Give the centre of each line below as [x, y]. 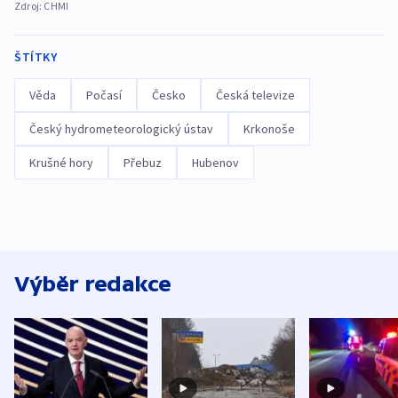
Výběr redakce [93, 283]
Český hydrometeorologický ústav [121, 128]
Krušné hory [61, 162]
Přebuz [143, 162]
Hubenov [215, 162]
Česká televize [255, 95]
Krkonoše [269, 128]
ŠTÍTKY [36, 56]
